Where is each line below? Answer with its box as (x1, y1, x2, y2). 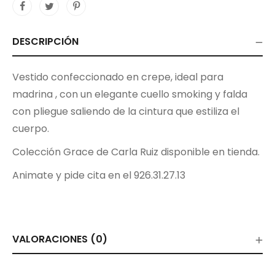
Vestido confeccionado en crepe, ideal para (12, 70, 223, 85)
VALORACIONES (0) (12, 232, 107, 247)
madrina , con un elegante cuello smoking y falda (12, 87, 247, 102)
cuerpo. (12, 122, 49, 136)
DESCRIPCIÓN (12, 34, 79, 49)
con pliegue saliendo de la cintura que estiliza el (12, 104, 239, 119)
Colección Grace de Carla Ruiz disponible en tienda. (12, 145, 260, 160)
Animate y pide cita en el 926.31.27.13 (12, 168, 185, 183)
